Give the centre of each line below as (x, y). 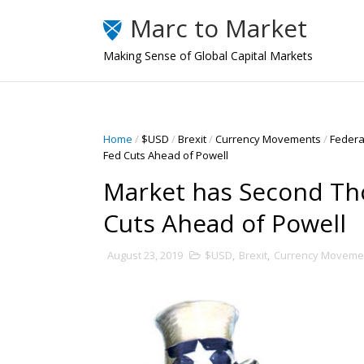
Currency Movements (268, 139)
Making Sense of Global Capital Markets (208, 56)
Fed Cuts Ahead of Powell (166, 155)
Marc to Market (219, 28)
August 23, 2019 (145, 255)
